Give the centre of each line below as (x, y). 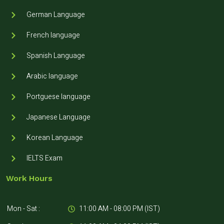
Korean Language (54, 138)
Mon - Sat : (23, 209)
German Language (55, 15)
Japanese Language (58, 117)
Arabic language (52, 76)
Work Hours (29, 178)
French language (53, 35)
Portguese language (58, 97)
